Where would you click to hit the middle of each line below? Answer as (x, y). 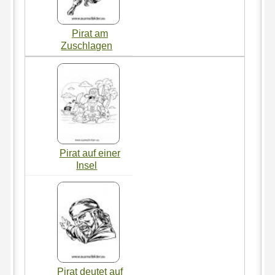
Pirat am (90, 33)
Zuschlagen (87, 45)
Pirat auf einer (90, 153)
